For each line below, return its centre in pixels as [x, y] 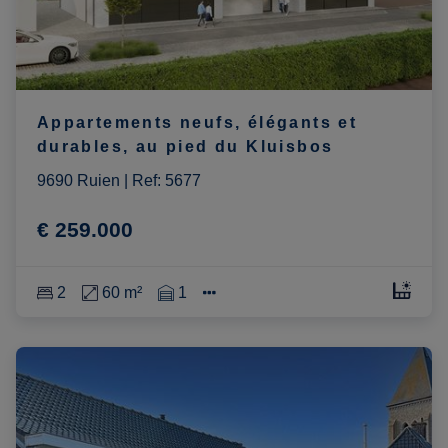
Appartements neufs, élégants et [197, 123]
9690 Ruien [78, 181]
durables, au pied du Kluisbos [185, 147]
